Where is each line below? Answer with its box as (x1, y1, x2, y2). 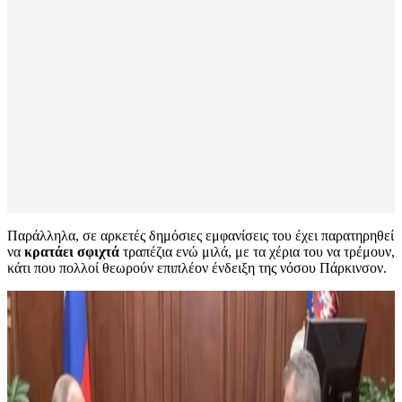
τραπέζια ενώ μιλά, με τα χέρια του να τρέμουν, (119, 244, 395, 260)
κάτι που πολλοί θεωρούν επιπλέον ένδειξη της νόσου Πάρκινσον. (7, 260, 387, 276)
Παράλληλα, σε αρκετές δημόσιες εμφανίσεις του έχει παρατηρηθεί (7, 228, 394, 244)
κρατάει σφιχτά (24, 244, 119, 260)
